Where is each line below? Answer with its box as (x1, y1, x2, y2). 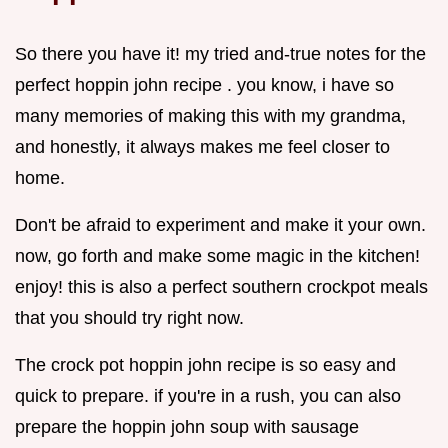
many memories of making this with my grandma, (15, 106, 406, 127)
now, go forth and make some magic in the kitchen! (15, 246, 420, 267)
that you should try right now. (15, 308, 244, 329)
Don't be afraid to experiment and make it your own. (15, 215, 426, 236)
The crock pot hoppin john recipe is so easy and (15, 355, 396, 376)
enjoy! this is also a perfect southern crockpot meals (15, 277, 428, 298)
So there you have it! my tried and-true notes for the (15, 44, 426, 65)
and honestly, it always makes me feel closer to (15, 137, 390, 158)
